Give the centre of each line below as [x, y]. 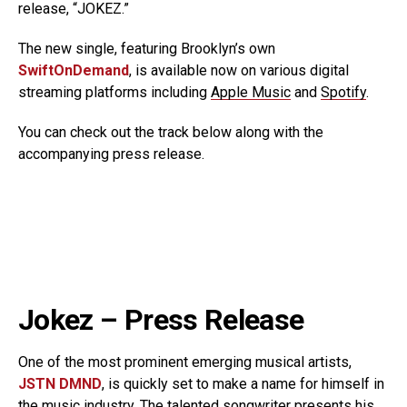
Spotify [343, 92]
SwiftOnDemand [74, 70]
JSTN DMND [60, 384]
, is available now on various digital [239, 70]
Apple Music [251, 92]
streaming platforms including [114, 92]
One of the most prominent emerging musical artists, [185, 362]
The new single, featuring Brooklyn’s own [147, 49]
